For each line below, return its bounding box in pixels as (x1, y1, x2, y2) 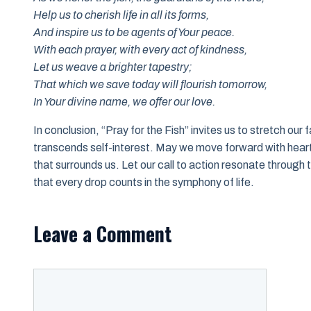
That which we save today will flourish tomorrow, (33, 78, 267, 91)
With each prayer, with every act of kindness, (33, 44, 247, 56)
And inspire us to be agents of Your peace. (33, 26, 235, 39)
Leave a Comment (33, 219, 172, 249)
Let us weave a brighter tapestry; (33, 61, 192, 74)
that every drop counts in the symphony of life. (33, 176, 254, 189)
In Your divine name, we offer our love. (33, 96, 215, 108)
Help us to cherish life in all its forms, (33, 9, 209, 22)
